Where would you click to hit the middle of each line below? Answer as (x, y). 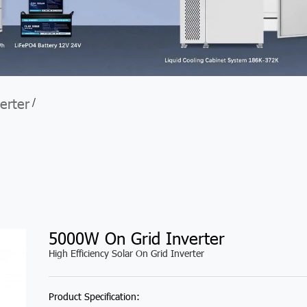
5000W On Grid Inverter (136, 238)
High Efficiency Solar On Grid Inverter (126, 254)
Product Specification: (94, 296)
